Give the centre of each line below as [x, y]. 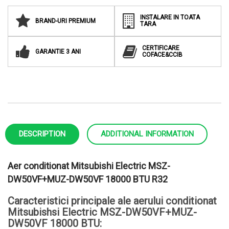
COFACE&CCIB [162, 55]
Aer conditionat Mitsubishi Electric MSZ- [89, 166]
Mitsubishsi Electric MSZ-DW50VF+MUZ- [102, 212]
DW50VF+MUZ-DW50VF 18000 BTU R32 [88, 179]
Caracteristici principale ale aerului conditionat [112, 201]
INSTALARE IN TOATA [170, 17]
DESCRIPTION [42, 134]
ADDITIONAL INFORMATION [147, 134]
